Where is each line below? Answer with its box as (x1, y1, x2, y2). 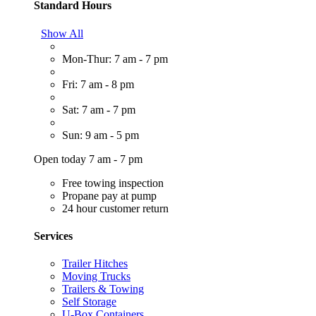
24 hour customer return (62, 202, 169, 214)
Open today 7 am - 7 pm (34, 152, 142, 165)
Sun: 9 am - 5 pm (62, 128, 139, 141)
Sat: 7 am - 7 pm (62, 103, 135, 116)
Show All (41, 27, 83, 39)
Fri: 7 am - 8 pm (62, 78, 134, 90)
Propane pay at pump (62, 189, 157, 202)
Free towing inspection (62, 176, 164, 189)
